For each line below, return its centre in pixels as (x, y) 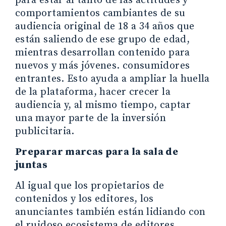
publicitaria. (45, 131)
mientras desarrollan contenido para (103, 52)
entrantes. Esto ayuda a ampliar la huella (112, 79)
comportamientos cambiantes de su (100, 13)
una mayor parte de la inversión (91, 118)
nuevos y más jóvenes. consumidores (103, 66)
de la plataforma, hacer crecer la (93, 92)
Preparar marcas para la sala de (97, 152)
